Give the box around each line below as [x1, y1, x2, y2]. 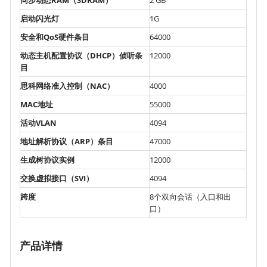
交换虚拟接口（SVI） [20, 172, 94, 184]
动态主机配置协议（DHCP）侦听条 [20, 49, 143, 61]
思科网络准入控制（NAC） [20, 80, 115, 91]
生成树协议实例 [20, 154, 75, 165]
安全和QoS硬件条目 [20, 31, 90, 42]
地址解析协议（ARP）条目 [20, 135, 114, 147]
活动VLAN [20, 117, 57, 128]
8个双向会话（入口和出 [150, 191, 232, 202]
